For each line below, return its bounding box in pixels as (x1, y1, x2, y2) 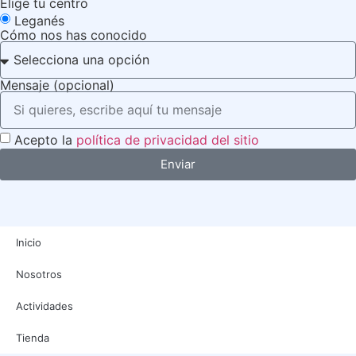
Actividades (16, 299, 73, 312)
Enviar (161, 157, 195, 172)
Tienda (16, 331, 49, 344)
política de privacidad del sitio (76, 131, 259, 148)
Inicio (16, 235, 41, 249)
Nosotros (16, 267, 62, 281)
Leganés (14, 12, 64, 29)
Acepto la (14, 131, 76, 148)
